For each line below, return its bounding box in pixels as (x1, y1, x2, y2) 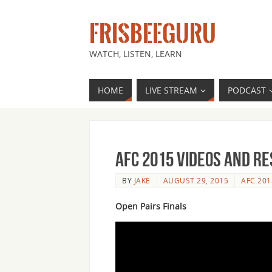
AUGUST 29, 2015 (163, 175, 228, 185)
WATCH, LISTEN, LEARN (89, 48, 182, 59)
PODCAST (228, 84, 266, 96)
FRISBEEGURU (89, 21, 216, 46)
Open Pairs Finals (115, 200, 186, 212)
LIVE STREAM (145, 84, 197, 96)
